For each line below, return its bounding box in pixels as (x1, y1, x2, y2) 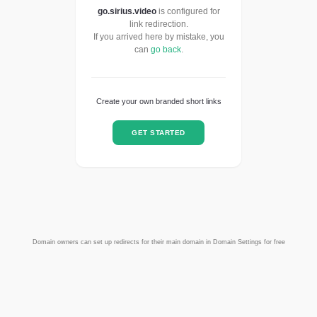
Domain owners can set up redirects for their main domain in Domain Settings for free (32, 238, 285, 246)
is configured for (156, 6, 220, 17)
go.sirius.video (97, 6, 156, 17)
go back (150, 45, 181, 55)
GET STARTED (132, 128, 185, 137)
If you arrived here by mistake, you (93, 32, 224, 42)
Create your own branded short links (96, 97, 221, 106)
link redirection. (129, 19, 188, 30)
